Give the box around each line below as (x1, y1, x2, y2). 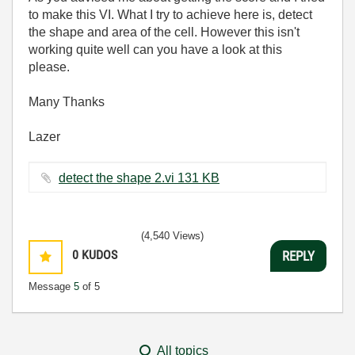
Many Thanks (29, 95, 108, 109)
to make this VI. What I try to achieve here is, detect (29, 8, 312, 21)
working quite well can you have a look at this (29, 43, 282, 56)
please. (29, 60, 73, 74)
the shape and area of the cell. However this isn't (29, 25, 300, 39)
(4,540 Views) (141, 230, 204, 242)
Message (29, 281, 74, 292)
